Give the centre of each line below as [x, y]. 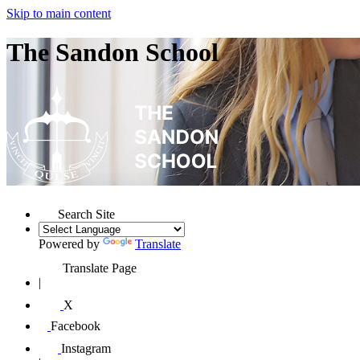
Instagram [86, 348]
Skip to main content [59, 13]
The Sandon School [112, 53]
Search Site [87, 214]
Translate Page [100, 268]
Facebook [75, 325]
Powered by [71, 243]
